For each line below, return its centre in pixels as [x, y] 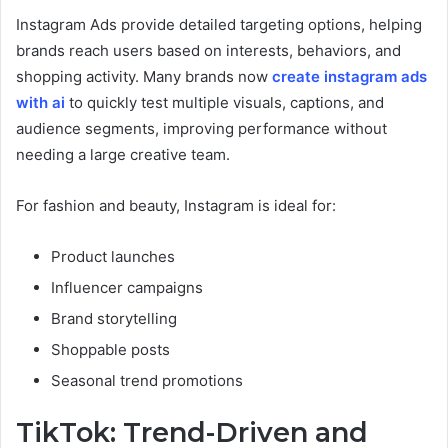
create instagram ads [349, 76]
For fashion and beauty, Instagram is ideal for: [176, 205]
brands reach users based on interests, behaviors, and [208, 50]
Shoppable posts [110, 349]
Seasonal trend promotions [147, 380]
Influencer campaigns [127, 287]
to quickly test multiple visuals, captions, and [224, 102]
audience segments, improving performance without [201, 128]
